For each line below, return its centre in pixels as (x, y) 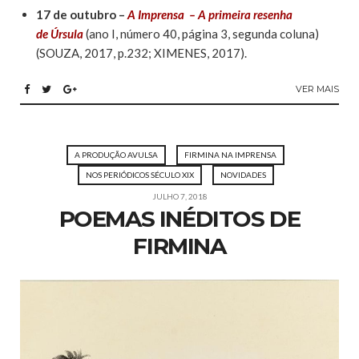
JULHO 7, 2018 (179, 196)
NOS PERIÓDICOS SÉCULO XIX (139, 174)
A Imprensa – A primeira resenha (210, 14)
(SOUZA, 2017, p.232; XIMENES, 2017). (141, 52)
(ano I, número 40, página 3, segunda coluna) (202, 33)
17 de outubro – (82, 14)
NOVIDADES (243, 174)
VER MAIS (317, 89)
